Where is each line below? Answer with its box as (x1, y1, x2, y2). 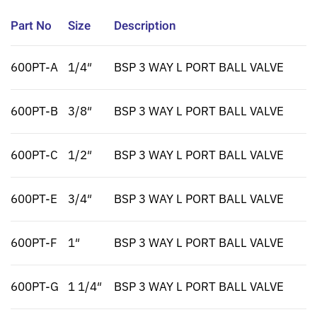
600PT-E (11, 191, 57, 207)
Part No (11, 17, 52, 35)
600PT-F (11, 235, 57, 251)
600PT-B (11, 103, 58, 120)
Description (114, 17, 175, 35)
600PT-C (11, 147, 58, 163)
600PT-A (11, 59, 58, 76)
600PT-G (11, 279, 59, 295)
